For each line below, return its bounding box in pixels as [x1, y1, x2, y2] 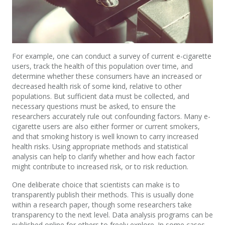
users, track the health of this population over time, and [12, 61, 193, 71]
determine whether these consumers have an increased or [12, 71, 202, 81]
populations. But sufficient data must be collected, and [12, 91, 189, 101]
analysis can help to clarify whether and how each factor [12, 152, 195, 162]
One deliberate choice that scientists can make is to [12, 180, 180, 190]
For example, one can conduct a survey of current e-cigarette [12, 51, 211, 61]
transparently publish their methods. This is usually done [12, 190, 194, 200]
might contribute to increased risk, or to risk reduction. [12, 162, 188, 172]
